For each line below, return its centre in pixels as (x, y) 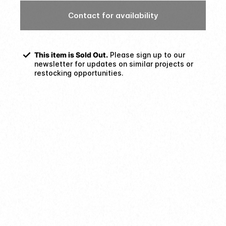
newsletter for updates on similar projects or (114, 64)
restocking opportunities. (79, 73)
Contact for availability (113, 15)
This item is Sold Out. (71, 55)
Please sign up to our (148, 55)
